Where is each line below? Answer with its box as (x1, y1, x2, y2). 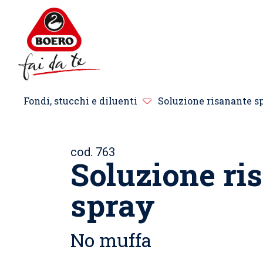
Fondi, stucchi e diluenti (23, 95, 137, 107)
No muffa (70, 227, 151, 252)
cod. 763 (70, 144, 115, 159)
